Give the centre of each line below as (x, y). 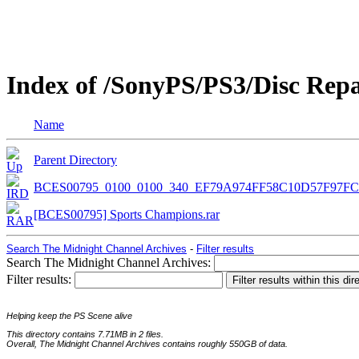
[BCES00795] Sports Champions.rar (127, 214)
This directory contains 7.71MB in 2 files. (85, 335)
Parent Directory (75, 159)
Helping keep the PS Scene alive (69, 316)
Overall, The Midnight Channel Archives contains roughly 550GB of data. (147, 344)
